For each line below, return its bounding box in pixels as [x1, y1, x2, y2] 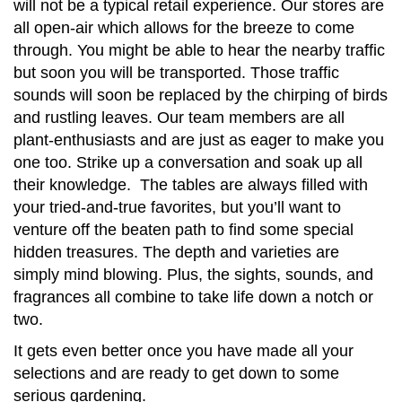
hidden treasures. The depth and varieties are [13, 243, 339, 262]
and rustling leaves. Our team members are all [13, 109, 345, 127]
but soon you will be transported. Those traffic [13, 64, 339, 83]
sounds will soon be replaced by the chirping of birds [13, 86, 388, 105]
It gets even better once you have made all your [13, 342, 354, 361]
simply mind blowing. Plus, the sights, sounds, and [13, 266, 373, 284]
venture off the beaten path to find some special [13, 221, 354, 240]
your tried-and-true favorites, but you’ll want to [13, 198, 341, 217]
